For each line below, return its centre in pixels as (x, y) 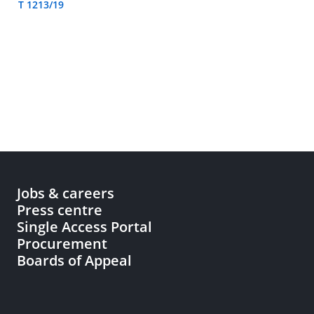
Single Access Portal (84, 227)
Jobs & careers (66, 193)
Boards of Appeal (74, 260)
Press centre (60, 210)
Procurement (62, 244)
